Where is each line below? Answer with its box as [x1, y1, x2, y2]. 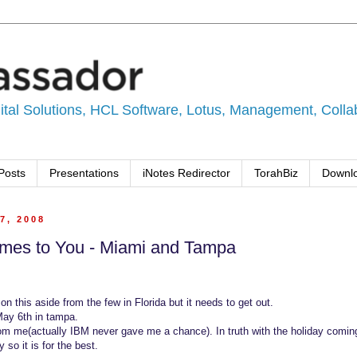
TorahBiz [254, 167, 298, 180]
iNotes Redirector [143, 167, 230, 180]
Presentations [49, 167, 119, 180]
